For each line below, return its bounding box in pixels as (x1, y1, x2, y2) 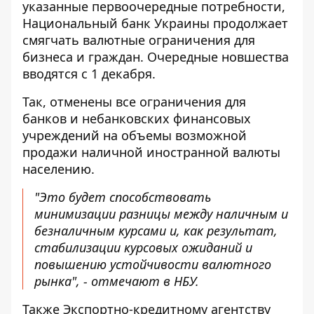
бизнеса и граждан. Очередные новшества (22, 48, 289, 65)
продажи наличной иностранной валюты (22, 144, 280, 161)
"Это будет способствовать (34, 189, 211, 205)
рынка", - (34, 273, 91, 289)
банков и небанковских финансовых (22, 110, 251, 127)
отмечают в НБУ (91, 273, 196, 289)
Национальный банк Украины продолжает (22, 15, 288, 32)
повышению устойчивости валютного (34, 256, 271, 273)
